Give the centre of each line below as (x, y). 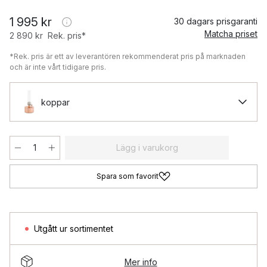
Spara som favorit (128, 176)
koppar (55, 102)
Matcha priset (231, 34)
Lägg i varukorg (147, 148)
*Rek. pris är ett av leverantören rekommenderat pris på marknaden (128, 56)
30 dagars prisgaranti (216, 21)
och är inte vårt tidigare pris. (58, 67)
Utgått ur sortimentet (74, 229)
